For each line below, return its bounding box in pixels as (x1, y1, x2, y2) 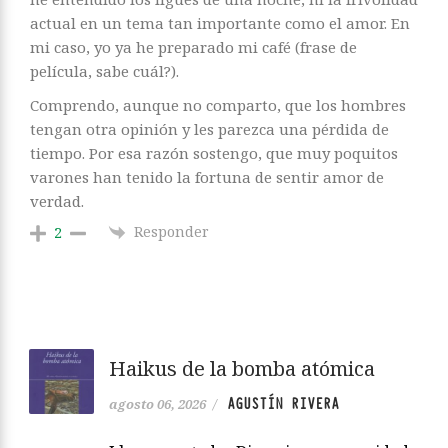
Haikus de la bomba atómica (109, 354, 375, 382)
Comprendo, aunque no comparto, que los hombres (30, 94, 406, 115)
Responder (134, 221, 209, 241)
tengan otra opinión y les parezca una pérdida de (30, 118, 389, 139)
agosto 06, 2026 (109, 394, 206, 413)
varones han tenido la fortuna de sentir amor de (30, 166, 384, 187)
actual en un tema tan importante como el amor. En (30, 12, 410, 33)
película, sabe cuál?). (30, 60, 179, 81)
